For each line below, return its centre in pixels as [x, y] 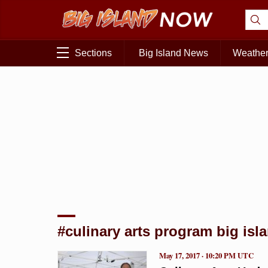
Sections [93, 53]
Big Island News [173, 53]
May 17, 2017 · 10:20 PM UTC [206, 255]
